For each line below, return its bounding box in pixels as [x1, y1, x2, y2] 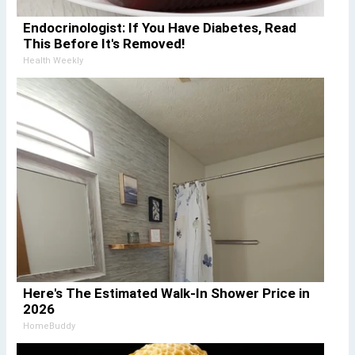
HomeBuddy [22, 321, 75, 332]
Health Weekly [22, 55, 83, 67]
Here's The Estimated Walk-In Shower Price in [22, 285, 310, 302]
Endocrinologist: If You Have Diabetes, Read [22, 20, 296, 36]
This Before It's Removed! [22, 36, 185, 52]
